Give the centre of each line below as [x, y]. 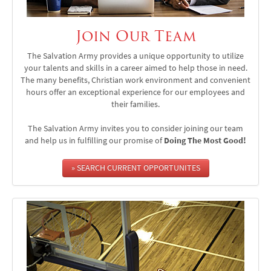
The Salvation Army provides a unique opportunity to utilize [135, 56]
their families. [135, 104]
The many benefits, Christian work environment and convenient [135, 80]
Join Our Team [135, 36]
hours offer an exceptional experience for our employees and [135, 92]
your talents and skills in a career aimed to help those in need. [135, 68]
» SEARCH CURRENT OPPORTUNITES [135, 168]
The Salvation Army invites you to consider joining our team [135, 128]
